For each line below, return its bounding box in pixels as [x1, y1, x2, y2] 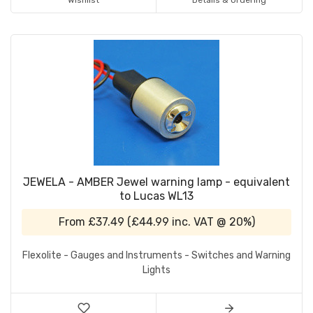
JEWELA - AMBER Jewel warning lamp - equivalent [23, 175, 290, 189]
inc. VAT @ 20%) [168, 215, 255, 229]
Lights [143, 264, 170, 277]
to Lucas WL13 [119, 189, 194, 203]
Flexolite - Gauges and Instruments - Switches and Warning [22, 249, 291, 262]
